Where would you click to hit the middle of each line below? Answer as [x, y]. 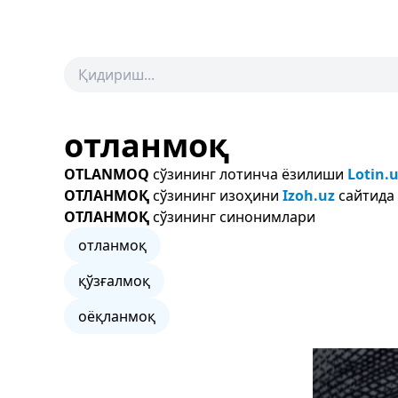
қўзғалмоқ [114, 281]
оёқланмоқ [117, 316]
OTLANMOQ [107, 174]
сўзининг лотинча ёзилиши [248, 174]
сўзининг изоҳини [216, 195]
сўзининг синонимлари [232, 217]
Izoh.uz [309, 195]
